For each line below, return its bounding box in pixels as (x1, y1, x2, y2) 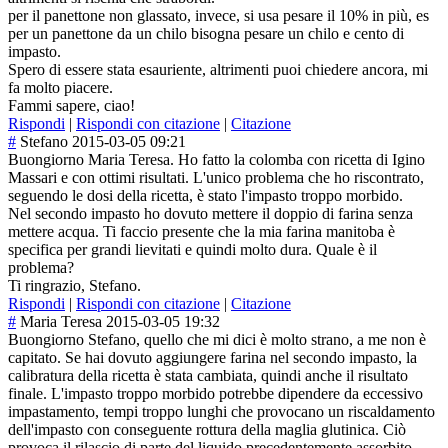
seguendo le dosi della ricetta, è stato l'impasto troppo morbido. (8, 187, 403, 205)
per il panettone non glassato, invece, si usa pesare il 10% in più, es (8, 7, 429, 25)
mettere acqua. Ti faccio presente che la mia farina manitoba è (8, 223, 395, 241)
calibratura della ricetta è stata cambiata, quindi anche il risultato (8, 367, 408, 385)
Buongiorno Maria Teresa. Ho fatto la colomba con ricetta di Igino (8, 151, 425, 169)
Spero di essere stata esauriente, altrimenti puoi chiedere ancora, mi (8, 61, 428, 79)
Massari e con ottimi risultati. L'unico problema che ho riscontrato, (8, 169, 424, 187)
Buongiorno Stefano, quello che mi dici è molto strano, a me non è (8, 331, 426, 349)
